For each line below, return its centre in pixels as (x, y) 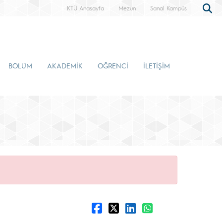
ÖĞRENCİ (113, 65)
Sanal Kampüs (168, 8)
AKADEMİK (65, 65)
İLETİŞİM (157, 65)
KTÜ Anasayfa (85, 8)
